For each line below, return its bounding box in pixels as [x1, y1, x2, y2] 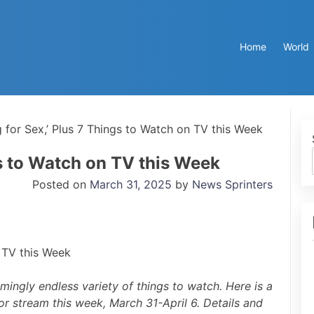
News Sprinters [192, 177, 273, 191]
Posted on [32, 177, 90, 191]
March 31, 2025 [90, 177, 172, 191]
